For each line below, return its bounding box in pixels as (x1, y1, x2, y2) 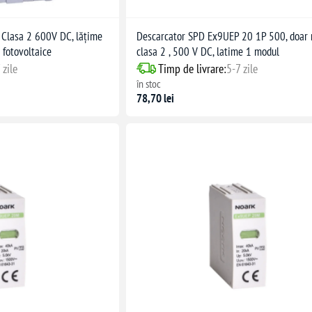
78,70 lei (136, 90, 175, 106)
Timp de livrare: (158, 60, 227, 77)
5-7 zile (226, 60, 258, 77)
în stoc (136, 76, 162, 91)
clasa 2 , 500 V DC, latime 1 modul (136, 43, 280, 59)
